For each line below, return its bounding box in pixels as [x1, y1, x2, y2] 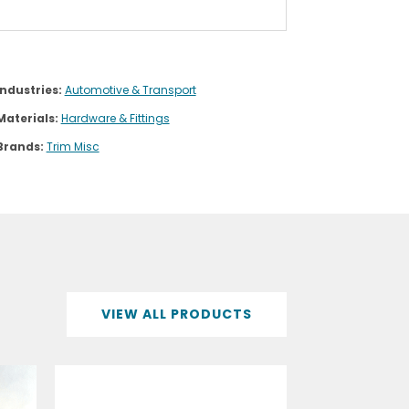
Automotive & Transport [64, 81, 196, 98]
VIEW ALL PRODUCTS [100, 304, 252, 323]
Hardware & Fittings [60, 110, 170, 126]
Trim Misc [46, 138, 100, 154]
